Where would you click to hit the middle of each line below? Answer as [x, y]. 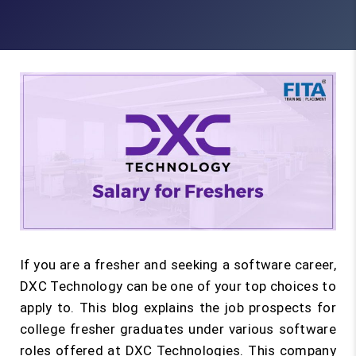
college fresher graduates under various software [178, 329]
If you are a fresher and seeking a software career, [178, 265]
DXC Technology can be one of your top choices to [178, 286]
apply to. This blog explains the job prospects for [178, 308]
